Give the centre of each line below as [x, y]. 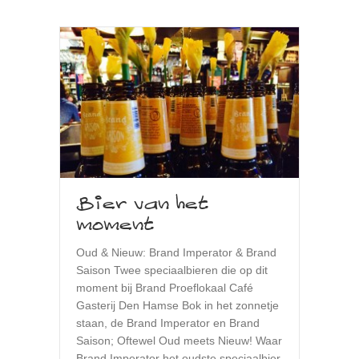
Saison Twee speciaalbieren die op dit [172, 270]
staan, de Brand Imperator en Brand [168, 323]
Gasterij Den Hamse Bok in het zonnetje [177, 306]
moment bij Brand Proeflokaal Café [165, 288]
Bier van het [142, 205]
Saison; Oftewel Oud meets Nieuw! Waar [179, 341]
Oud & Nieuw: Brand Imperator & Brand [176, 253]
